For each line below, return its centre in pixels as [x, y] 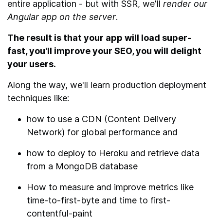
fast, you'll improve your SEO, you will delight [104, 51]
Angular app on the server [62, 17]
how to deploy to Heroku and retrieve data [113, 153]
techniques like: [38, 98]
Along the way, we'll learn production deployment [107, 85]
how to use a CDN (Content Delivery [101, 119]
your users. [32, 64]
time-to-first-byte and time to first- [99, 200]
